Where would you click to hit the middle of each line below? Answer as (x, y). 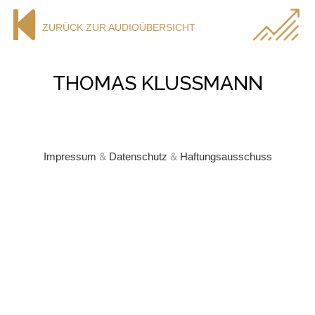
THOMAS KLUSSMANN (157, 83)
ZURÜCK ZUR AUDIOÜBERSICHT (119, 27)
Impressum (70, 156)
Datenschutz (138, 156)
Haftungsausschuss (226, 156)
